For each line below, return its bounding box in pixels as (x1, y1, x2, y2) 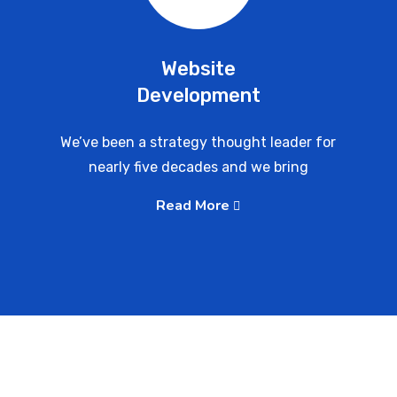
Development (136, 83, 261, 107)
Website (160, 57, 236, 81)
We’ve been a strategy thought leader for (60, 134, 337, 151)
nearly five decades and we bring (88, 159, 308, 175)
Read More (156, 196, 234, 215)
